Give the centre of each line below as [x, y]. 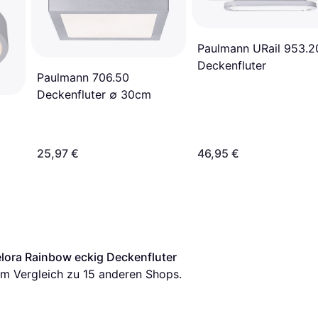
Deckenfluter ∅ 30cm [94, 95]
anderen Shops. [138, 274]
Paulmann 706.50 [83, 78]
